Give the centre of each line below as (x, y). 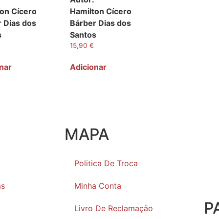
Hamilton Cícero (101, 11)
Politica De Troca (106, 164)
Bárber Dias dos (101, 23)
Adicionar (88, 67)
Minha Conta (98, 186)
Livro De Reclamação (114, 208)
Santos (83, 34)
